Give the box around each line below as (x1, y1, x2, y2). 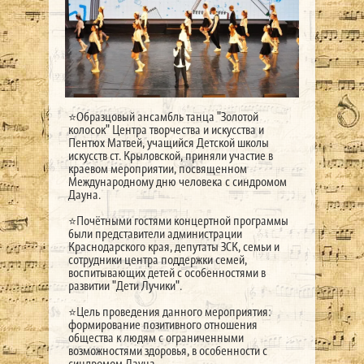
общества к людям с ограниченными (67, 329, 244, 345)
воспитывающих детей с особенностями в (67, 264, 266, 280)
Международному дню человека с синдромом (67, 173, 287, 189)
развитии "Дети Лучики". (67, 277, 182, 293)
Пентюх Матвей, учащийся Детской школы (67, 134, 269, 150)
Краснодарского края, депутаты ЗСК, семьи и (67, 238, 279, 254)
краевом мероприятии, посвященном (67, 160, 247, 176)
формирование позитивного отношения (67, 316, 258, 332)
